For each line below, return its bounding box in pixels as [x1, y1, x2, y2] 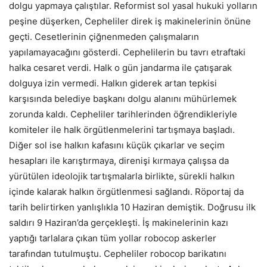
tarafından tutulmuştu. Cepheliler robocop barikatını [9, 248, 226, 259]
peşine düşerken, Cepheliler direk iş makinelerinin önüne [9, 15, 251, 27]
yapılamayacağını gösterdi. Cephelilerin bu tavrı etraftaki [9, 46, 246, 58]
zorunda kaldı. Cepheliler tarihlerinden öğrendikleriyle [9, 108, 237, 120]
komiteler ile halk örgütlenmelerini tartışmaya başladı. [9, 124, 235, 135]
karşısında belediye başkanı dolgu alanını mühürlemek [9, 93, 237, 104]
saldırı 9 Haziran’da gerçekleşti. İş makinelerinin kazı [9, 217, 228, 228]
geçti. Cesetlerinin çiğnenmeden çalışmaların [9, 31, 199, 42]
